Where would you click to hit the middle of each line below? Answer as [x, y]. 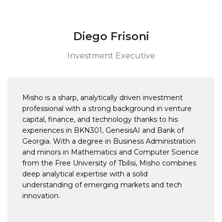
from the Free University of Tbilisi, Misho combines [109, 163]
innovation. [41, 196]
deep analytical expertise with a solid [85, 174]
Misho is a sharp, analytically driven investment [103, 98]
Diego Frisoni [111, 37]
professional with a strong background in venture [107, 109]
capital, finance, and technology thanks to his [100, 120]
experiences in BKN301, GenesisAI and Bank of [103, 131]
